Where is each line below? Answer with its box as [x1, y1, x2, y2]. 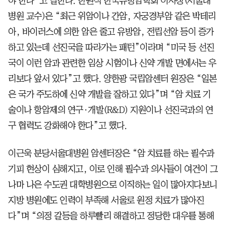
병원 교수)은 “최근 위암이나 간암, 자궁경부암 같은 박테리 [8, 11, 216, 21]
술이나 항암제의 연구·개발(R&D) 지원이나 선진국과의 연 [8, 105, 213, 115]
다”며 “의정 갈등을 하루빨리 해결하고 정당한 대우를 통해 [8, 211, 214, 220]
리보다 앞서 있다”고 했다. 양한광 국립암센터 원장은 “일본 [8, 74, 217, 83]
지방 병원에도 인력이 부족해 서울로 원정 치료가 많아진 [8, 195, 204, 205]
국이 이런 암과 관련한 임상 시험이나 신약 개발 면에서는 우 [8, 58, 216, 68]
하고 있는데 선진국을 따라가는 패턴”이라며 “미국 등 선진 [8, 42, 214, 52]
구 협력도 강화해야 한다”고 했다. [8, 121, 127, 130]
